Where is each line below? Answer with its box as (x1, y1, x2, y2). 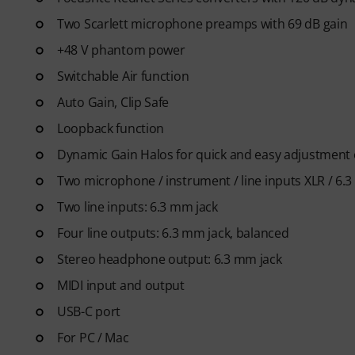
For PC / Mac (57, 329, 129, 346)
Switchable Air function (57, 67, 189, 85)
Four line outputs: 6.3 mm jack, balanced (57, 224, 289, 242)
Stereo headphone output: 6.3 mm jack (57, 250, 282, 268)
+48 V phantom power (57, 41, 185, 59)
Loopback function (57, 120, 165, 137)
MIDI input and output (57, 277, 185, 294)
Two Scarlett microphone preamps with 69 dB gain (57, 15, 348, 32)
